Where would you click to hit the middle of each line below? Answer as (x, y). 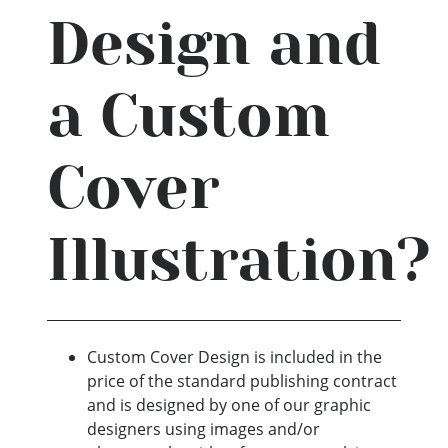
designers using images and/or (203, 429)
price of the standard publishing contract (242, 381)
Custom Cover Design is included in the (234, 357)
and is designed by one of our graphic (229, 405)
